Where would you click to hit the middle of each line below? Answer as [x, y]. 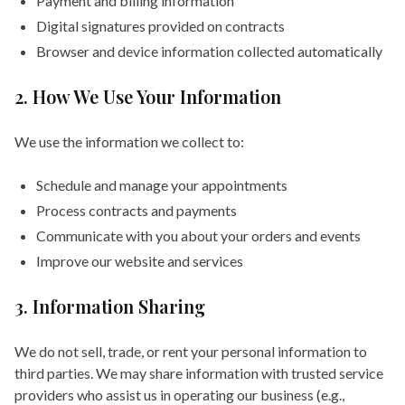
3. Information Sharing [110, 306]
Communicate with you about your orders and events [198, 235]
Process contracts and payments [137, 210]
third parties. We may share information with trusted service [199, 373]
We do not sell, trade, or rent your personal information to [191, 351]
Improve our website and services [140, 261]
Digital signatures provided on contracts [160, 26]
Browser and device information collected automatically [209, 51]
